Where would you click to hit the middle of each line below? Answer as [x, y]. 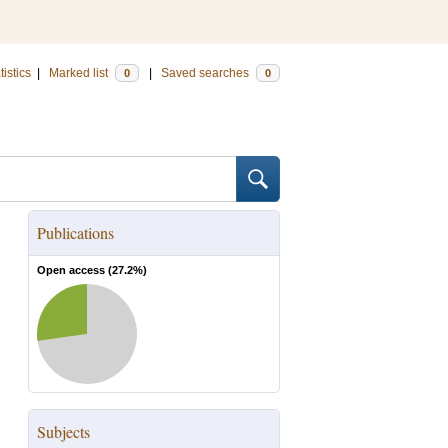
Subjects [63, 431]
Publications [75, 232]
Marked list [80, 73]
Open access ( [74, 270]
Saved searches [206, 73]
